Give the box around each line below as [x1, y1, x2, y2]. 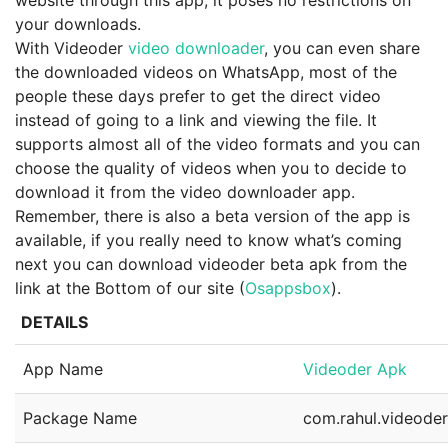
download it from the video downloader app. [15, 182, 355, 202]
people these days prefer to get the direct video [15, 86, 381, 106]
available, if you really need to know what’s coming [15, 230, 402, 250]
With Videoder [15, 38, 128, 58]
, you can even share [264, 38, 420, 58]
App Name [23, 359, 103, 379]
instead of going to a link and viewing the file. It [15, 110, 377, 130]
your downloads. [15, 14, 141, 34]
